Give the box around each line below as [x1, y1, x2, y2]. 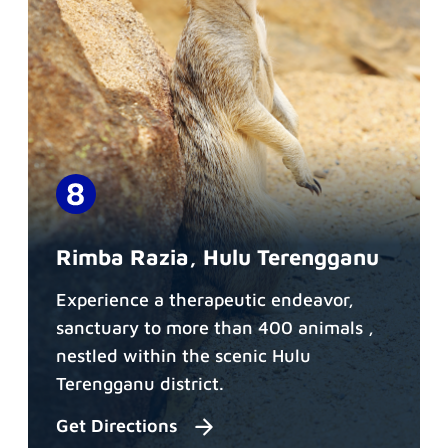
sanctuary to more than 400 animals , [56, 316, 374, 338]
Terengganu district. [56, 372, 224, 394]
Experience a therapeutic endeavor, [56, 288, 354, 310]
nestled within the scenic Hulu [56, 344, 311, 366]
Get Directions [56, 415, 183, 437]
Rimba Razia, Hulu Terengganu [56, 243, 379, 270]
